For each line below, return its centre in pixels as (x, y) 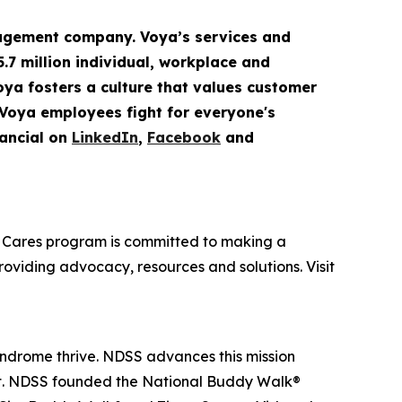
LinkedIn (105, 138)
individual (113, 62)
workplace (198, 62)
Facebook (184, 138)
